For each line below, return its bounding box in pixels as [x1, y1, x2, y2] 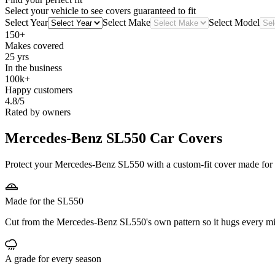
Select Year [5, 17, 48, 28]
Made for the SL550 [5, 195, 83, 206]
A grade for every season [5, 253, 101, 264]
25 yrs [5, 52, 29, 63]
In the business [5, 63, 62, 74]
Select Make [103, 17, 150, 28]
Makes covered [5, 41, 64, 52]
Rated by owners [5, 107, 71, 118]
